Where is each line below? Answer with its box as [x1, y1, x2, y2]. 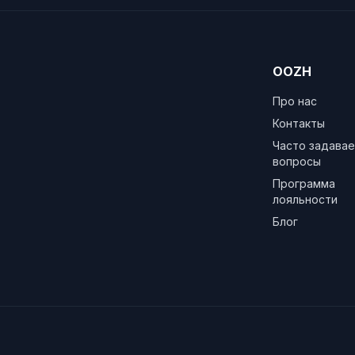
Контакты [273, 116, 325, 130]
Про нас [273, 94, 317, 108]
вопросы [273, 155, 321, 168]
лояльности [273, 193, 338, 206]
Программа [273, 177, 335, 190]
